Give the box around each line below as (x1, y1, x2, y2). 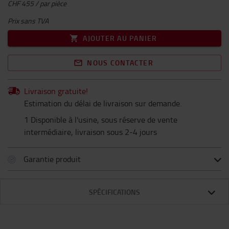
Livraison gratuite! (24, 85, 88, 97)
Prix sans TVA (8, 16, 49, 26)
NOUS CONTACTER (87, 58, 153, 67)
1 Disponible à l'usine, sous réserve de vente (24, 114, 177, 125)
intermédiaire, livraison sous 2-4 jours (24, 126, 157, 138)
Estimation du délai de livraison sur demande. (24, 98, 181, 109)
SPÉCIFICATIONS (89, 187, 140, 197)
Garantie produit (24, 153, 81, 165)
